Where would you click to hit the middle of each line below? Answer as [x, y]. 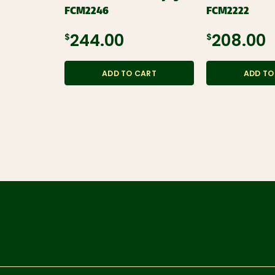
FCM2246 [87, 11]
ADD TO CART [129, 74]
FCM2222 [227, 11]
